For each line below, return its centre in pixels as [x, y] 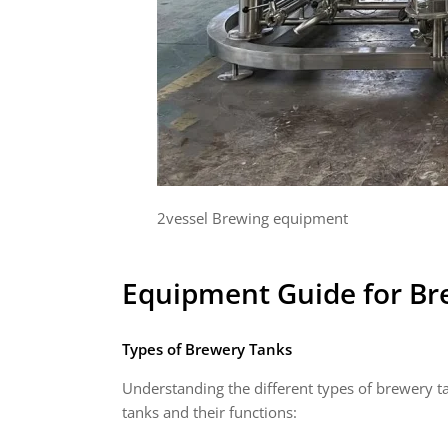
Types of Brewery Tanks [207, 349]
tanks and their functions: [209, 412]
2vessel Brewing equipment [252, 218]
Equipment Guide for [265, 293]
